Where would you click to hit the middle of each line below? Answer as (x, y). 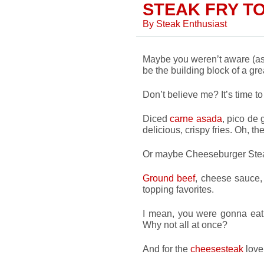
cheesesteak (217, 249)
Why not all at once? (185, 225)
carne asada (196, 118)
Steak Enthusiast (192, 24)
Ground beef (169, 178)
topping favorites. (178, 189)
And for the (166, 249)
